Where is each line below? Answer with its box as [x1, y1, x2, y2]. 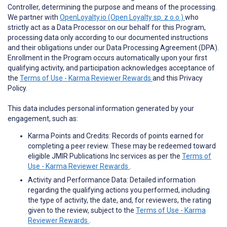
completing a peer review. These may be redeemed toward [28, 142, 216, 150]
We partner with [8, 13, 60, 22]
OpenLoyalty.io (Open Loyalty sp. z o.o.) [60, 13, 185, 22]
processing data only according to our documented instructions [8, 33, 208, 42]
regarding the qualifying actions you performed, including [28, 186, 210, 195]
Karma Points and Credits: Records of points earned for [28, 132, 204, 140]
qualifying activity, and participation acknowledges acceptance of [8, 64, 215, 72]
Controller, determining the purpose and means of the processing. [8, 3, 217, 12]
